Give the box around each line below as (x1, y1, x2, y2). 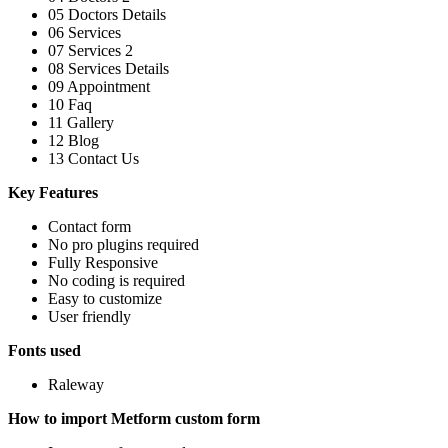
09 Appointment (48, 78, 150, 96)
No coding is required (48, 272, 185, 290)
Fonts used (8, 342, 81, 360)
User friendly (48, 308, 131, 326)
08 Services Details (48, 60, 169, 78)
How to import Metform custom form (8, 410, 260, 428)
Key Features (8, 184, 98, 202)
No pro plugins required (48, 236, 199, 254)
